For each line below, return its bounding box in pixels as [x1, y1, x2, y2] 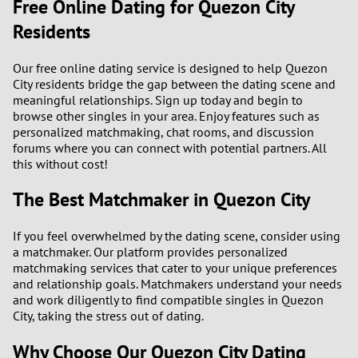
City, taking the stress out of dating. [13, 308, 204, 324]
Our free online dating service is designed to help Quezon [13, 59, 328, 76]
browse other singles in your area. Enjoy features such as [13, 107, 320, 124]
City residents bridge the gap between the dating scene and [13, 75, 336, 92]
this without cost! [13, 155, 108, 172]
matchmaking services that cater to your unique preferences [13, 260, 337, 276]
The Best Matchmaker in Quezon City [13, 187, 310, 213]
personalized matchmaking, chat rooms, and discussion [13, 123, 314, 140]
